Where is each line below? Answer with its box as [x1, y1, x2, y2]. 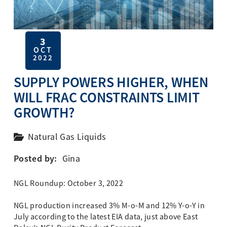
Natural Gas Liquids [27, 131, 106, 142]
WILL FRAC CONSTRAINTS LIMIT [14, 88, 200, 107]
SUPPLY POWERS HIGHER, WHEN [14, 72, 208, 92]
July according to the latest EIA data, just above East [14, 211, 198, 222]
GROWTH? [14, 103, 75, 122]
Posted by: [14, 152, 57, 164]
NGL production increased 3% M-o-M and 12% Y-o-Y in [14, 200, 205, 211]
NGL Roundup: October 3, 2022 [14, 178, 124, 188]
